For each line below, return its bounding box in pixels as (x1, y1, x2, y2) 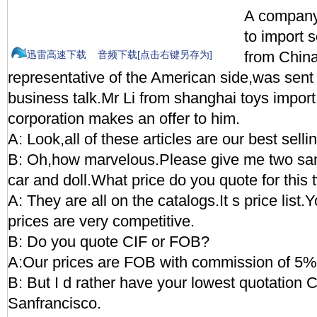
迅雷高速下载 (27, 49, 86, 60)
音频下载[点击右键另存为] (98, 49, 212, 60)
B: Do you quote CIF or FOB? (8, 233, 209, 250)
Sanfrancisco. (8, 294, 101, 312)
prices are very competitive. (8, 212, 195, 230)
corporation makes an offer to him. (8, 110, 240, 127)
